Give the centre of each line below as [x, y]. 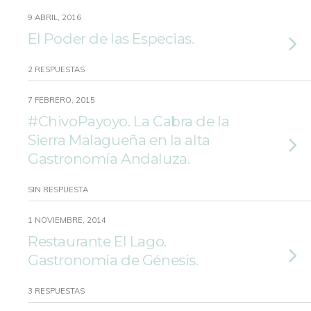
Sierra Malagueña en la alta [119, 140]
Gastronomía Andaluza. [109, 159]
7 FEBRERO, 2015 [61, 100]
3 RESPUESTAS [56, 291]
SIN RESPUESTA [58, 190]
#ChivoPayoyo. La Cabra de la [129, 121]
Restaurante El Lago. [97, 241]
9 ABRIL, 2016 [54, 17]
